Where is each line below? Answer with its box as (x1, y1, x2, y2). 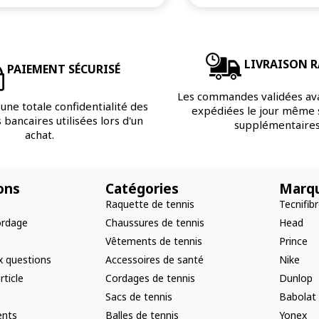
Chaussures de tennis (105, 215, 204, 229)
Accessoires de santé (105, 252, 204, 266)
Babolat (279, 289, 316, 303)
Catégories (105, 178, 179, 198)
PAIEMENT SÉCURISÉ (6, 61, 120, 78)
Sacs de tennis (105, 289, 172, 303)
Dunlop (279, 271, 313, 285)
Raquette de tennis (105, 197, 194, 211)
